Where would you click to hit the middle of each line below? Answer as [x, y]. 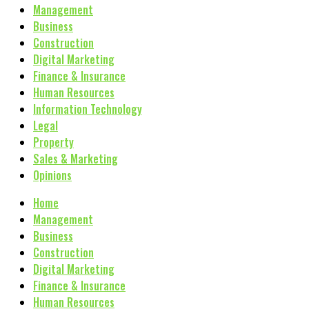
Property [53, 142]
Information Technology [88, 109]
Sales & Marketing [76, 159]
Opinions [52, 175]
